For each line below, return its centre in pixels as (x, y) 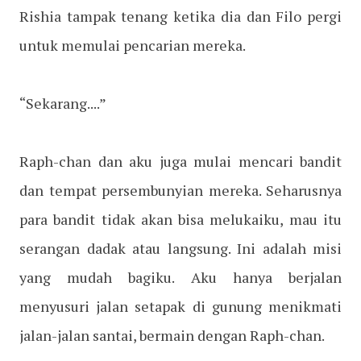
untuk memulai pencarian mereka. (133, 46)
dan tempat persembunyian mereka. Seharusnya (180, 191)
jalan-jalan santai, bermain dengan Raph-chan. (172, 336)
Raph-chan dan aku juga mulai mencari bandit (180, 162)
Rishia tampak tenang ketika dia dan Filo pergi (180, 17)
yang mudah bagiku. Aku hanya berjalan (180, 278)
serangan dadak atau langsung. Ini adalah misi (180, 249)
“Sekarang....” (63, 104)
